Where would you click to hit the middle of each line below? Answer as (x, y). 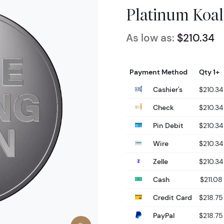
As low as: (150, 38)
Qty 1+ (209, 72)
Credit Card (171, 197)
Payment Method (158, 72)
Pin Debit (167, 125)
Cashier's (167, 89)
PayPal (163, 215)
